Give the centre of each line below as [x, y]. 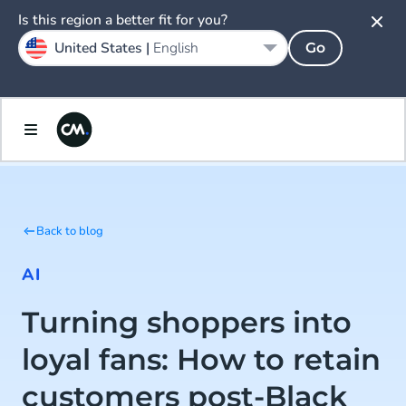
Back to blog [70, 231]
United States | [104, 48]
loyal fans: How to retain [201, 359]
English [176, 48]
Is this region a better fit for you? [123, 20]
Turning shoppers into [187, 322]
